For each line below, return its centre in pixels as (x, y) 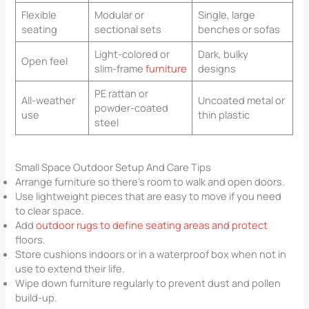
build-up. (37, 298)
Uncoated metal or (241, 100)
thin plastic (223, 114)
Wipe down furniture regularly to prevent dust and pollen (148, 283)
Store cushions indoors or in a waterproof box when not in (151, 254)
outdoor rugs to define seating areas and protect (152, 225)
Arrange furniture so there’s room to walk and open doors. (150, 182)
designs (217, 68)
